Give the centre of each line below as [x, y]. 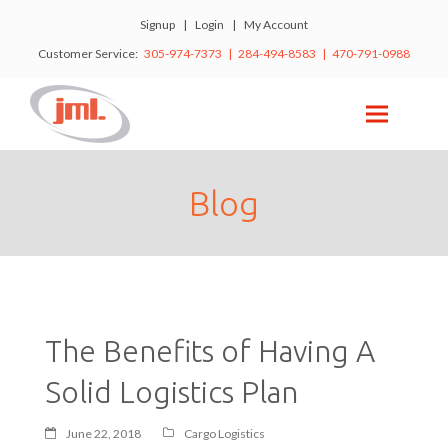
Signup [157, 24]
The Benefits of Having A [209, 351]
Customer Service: [91, 53]
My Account [276, 24]
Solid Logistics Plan [171, 392]
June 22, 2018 [103, 433]
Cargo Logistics [224, 433]
